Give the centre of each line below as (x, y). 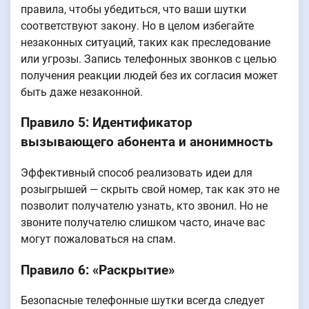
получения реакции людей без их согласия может (149, 75)
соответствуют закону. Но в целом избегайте (137, 26)
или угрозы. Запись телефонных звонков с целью (149, 59)
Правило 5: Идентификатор (107, 123)
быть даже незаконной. (82, 92)
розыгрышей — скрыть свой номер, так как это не (150, 189)
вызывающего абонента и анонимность (147, 142)
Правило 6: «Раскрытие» (98, 270)
